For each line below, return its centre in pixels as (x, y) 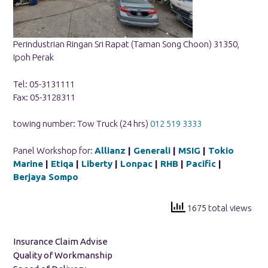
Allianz (110, 150)
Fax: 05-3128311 (44, 97)
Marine (28, 163)
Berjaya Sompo (46, 176)
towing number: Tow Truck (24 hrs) (82, 124)
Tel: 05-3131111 (44, 84)
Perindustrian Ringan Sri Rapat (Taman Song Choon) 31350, (126, 44)
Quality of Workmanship (63, 255)
